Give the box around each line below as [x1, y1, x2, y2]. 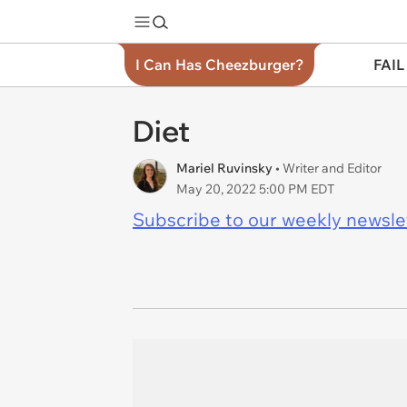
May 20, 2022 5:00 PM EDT [176, 181, 334, 197]
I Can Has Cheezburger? [135, 55, 303, 74]
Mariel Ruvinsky [176, 160, 275, 176]
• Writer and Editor [275, 160, 382, 176]
